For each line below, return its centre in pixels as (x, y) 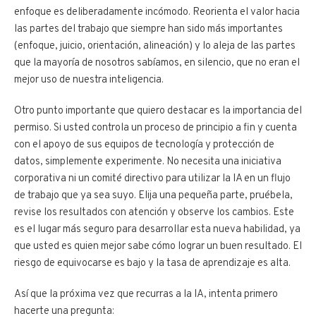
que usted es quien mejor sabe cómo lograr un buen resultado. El (158, 246)
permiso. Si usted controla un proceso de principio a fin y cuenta (156, 128)
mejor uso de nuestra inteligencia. (89, 80)
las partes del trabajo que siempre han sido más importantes (148, 29)
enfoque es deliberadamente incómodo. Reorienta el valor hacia (157, 12)
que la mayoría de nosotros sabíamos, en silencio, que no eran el (157, 63)
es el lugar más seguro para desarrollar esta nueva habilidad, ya (157, 229)
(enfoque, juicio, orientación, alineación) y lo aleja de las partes (155, 46)
